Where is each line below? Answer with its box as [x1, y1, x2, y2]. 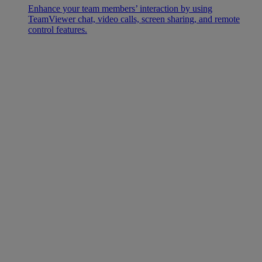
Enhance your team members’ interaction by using [28, 4, 212, 14]
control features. [28, 25, 87, 35]
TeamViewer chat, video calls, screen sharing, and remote [28, 14, 240, 25]
